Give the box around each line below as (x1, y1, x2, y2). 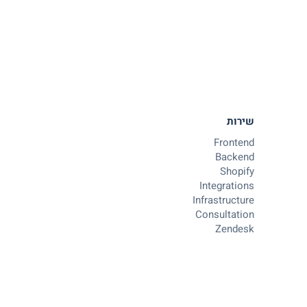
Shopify (220, 164, 254, 179)
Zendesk (215, 221, 254, 236)
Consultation (195, 207, 254, 222)
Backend (215, 149, 254, 164)
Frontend (214, 135, 254, 150)
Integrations (199, 178, 254, 193)
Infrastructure (193, 193, 254, 208)
